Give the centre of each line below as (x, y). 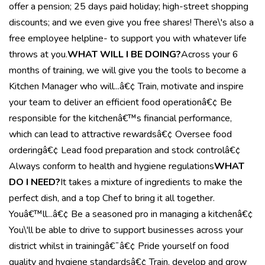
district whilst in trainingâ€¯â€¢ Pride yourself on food (119, 246)
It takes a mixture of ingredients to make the (151, 182)
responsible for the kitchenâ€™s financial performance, (120, 118)
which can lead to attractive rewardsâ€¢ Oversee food (120, 134)
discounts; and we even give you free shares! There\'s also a (131, 22)
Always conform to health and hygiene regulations (112, 166)
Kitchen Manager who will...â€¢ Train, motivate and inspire (126, 86)
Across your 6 (210, 54)
